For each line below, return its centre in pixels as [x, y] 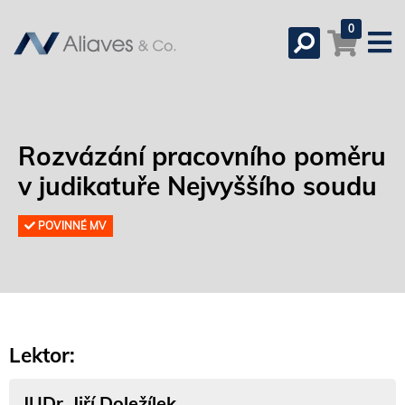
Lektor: [42, 355]
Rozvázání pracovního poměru [202, 156]
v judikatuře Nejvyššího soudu [198, 186]
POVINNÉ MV [71, 226]
